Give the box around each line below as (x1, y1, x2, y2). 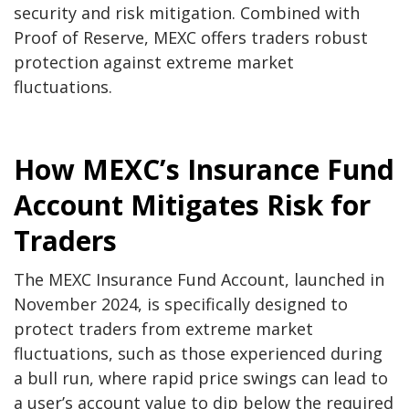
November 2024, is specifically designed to (14, 293, 348, 316)
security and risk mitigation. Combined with (14, 2, 360, 25)
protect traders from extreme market (14, 318, 313, 341)
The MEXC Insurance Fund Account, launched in (14, 268, 384, 291)
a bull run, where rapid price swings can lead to (14, 367, 388, 390)
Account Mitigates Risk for (14, 186, 371, 225)
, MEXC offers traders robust (144, 26, 368, 49)
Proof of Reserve (14, 26, 144, 49)
